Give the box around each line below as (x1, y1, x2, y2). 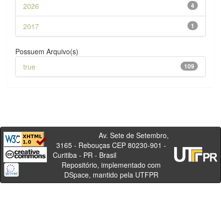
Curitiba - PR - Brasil (52, 149, 170, 160)
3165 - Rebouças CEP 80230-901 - (56, 140, 166, 150)
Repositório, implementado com (61, 159, 161, 170)
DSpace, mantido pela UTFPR (64, 169, 158, 180)
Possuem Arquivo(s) (15, 46, 78, 56)
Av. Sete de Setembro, (53, 130, 169, 140)
